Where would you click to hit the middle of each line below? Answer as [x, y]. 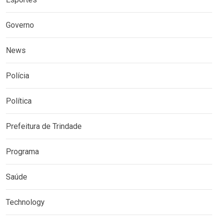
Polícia [18, 75]
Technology [25, 202]
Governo [20, 25]
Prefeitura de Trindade [44, 126]
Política [19, 101]
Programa [22, 151]
